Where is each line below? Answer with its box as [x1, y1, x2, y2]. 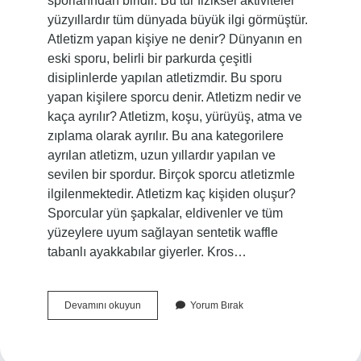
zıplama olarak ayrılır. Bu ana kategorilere [47, 129, 284, 143]
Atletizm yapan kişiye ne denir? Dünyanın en [47, 32, 302, 46]
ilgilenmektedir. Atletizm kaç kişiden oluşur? [47, 187, 296, 201]
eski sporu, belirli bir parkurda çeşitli [47, 52, 252, 65]
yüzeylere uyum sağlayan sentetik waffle [47, 226, 278, 239]
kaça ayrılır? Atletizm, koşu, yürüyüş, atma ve [47, 110, 302, 123]
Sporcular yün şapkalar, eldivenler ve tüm [47, 206, 283, 220]
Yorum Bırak [189, 300, 243, 311]
